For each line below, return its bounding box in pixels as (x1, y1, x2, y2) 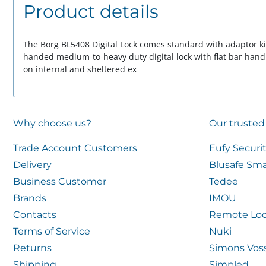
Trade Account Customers (13, 142, 137, 154)
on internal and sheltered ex (23, 64, 137, 75)
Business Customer (13, 176, 106, 187)
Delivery (13, 159, 52, 170)
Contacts (13, 209, 56, 220)
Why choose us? (13, 118, 91, 129)
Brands (13, 192, 46, 204)
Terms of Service (13, 226, 90, 237)
